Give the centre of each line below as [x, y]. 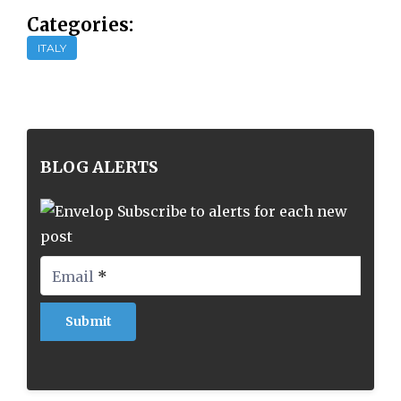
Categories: [80, 25]
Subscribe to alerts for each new [232, 211]
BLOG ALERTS [99, 167]
